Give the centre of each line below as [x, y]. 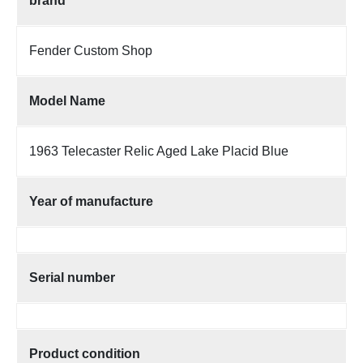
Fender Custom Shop [91, 50]
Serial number [72, 277]
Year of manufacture [91, 201]
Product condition [85, 353]
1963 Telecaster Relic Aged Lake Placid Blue [159, 151]
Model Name [67, 100]
